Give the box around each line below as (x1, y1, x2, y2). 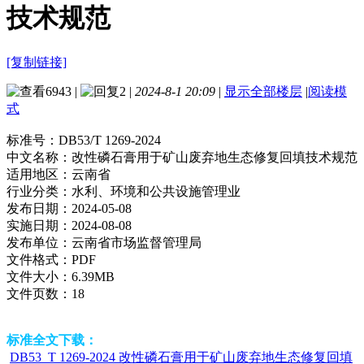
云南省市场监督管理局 (71, 235, 201, 249)
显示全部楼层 (224, 84, 302, 98)
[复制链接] (6, 54, 67, 69)
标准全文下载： (6, 332, 97, 347)
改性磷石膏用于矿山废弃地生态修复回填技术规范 (71, 149, 357, 164)
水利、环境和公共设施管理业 (71, 184, 240, 198)
